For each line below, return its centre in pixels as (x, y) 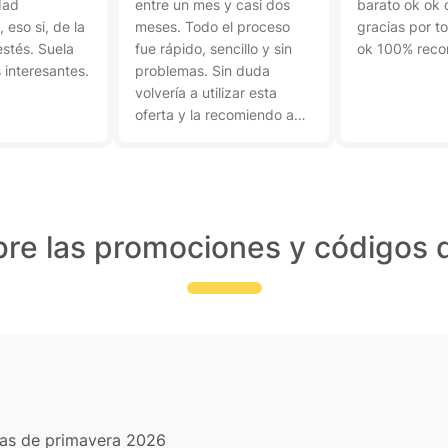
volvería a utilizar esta (206, 92)
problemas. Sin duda (202, 70)
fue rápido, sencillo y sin (213, 48)
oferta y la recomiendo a (214, 114)
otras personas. (185, 136)
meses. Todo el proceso (212, 26)
